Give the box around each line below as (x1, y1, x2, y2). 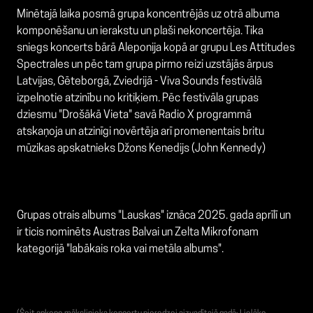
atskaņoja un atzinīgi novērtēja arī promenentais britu (17, 126, 264, 138)
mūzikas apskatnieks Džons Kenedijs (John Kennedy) (17, 143, 265, 155)
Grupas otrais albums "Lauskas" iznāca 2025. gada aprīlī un (17, 210, 291, 222)
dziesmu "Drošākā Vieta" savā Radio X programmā (17, 110, 252, 122)
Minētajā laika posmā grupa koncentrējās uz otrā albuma (17, 9, 279, 21)
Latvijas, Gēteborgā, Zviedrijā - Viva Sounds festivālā (17, 76, 262, 88)
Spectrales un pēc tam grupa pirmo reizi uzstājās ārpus (17, 59, 273, 71)
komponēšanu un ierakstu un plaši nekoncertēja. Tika (17, 26, 263, 38)
